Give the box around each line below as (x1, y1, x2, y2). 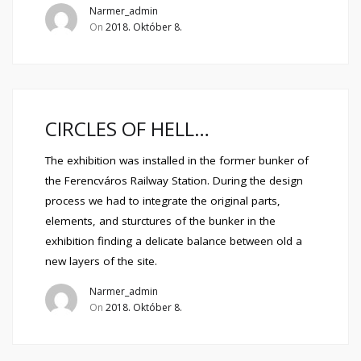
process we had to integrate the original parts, (45, 193, 280, 208)
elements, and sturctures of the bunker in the (45, 214, 276, 228)
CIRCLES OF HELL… (45, 115, 210, 142)
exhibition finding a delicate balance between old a (45, 234, 302, 248)
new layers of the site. (45, 254, 157, 268)
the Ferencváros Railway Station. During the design (45, 173, 303, 188)
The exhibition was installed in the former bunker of (45, 153, 309, 168)
